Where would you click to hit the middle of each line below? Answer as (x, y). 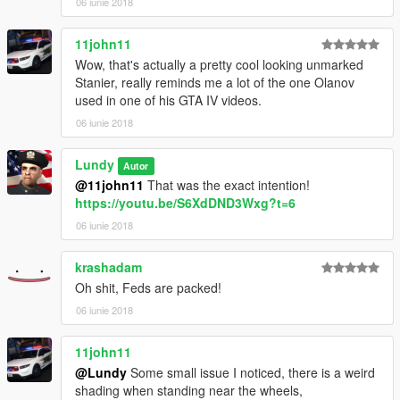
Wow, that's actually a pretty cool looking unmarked (219, 65)
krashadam (108, 267)
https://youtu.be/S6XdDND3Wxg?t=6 (185, 203)
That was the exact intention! (227, 185)
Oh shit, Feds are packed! (148, 288)
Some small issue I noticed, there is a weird (251, 373)
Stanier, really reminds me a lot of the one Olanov (215, 83)
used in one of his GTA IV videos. (168, 100)
